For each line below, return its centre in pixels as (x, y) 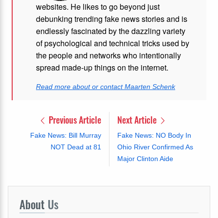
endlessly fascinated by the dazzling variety (111, 31)
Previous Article (74, 119)
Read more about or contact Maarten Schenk (106, 86)
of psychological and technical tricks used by (113, 43)
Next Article (138, 119)
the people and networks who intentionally (109, 55)
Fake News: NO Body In (154, 135)
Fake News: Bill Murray (65, 135)
